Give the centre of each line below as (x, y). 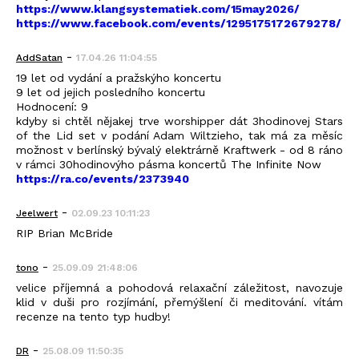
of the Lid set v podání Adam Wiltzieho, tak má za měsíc (179, 136)
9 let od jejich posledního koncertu (111, 93)
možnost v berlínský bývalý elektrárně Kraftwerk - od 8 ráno (179, 150)
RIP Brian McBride (65, 234)
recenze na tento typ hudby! (93, 317)
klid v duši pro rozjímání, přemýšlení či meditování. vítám (179, 303)
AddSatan (39, 58)
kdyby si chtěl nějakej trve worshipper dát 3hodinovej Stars (179, 121)
